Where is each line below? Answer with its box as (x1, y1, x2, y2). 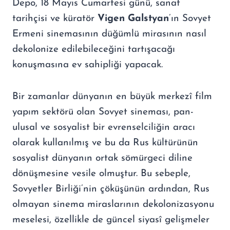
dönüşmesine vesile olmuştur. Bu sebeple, (12, 168, 190, 179)
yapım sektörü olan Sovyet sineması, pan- (12, 107, 194, 117)
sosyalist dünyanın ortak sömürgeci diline (12, 153, 193, 163)
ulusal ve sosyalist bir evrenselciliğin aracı (12, 122, 195, 132)
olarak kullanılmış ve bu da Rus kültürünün (12, 138, 198, 148)
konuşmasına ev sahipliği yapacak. (12, 60, 163, 70)
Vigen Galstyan (98, 13, 169, 24)
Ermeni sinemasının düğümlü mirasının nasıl (12, 29, 206, 39)
